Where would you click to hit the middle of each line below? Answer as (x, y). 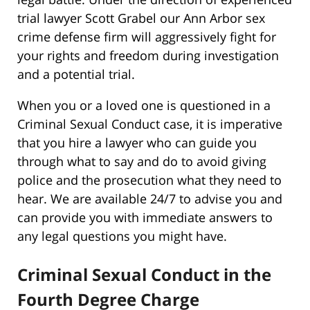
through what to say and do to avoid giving (142, 162)
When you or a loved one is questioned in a (144, 106)
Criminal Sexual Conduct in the (144, 275)
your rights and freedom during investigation (148, 56)
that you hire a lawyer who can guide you (137, 143)
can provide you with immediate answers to (145, 218)
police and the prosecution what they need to (149, 180)
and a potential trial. (76, 74)
